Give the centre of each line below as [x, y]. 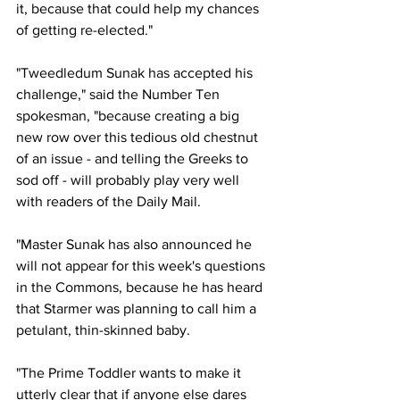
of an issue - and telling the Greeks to [134, 158]
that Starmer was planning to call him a [138, 308]
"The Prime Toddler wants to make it [130, 373]
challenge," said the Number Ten [120, 94]
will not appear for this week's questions [142, 266]
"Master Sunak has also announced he [136, 244]
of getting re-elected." [84, 30]
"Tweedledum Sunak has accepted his [136, 73]
